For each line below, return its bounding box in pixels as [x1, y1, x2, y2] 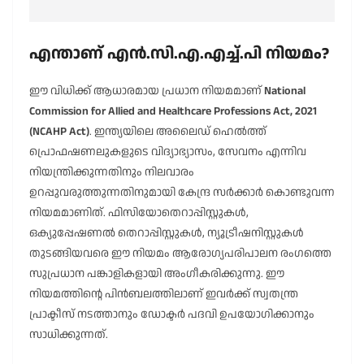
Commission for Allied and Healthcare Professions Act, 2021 [29, 103, 317, 120]
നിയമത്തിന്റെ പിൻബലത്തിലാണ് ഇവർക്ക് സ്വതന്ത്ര [29, 286, 298, 303]
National [264, 83, 305, 100]
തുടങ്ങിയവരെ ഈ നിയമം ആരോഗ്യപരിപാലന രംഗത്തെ [29, 245, 331, 262]
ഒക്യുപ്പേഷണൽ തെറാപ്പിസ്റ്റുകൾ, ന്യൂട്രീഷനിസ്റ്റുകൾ [29, 225, 304, 242]
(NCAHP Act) [29, 123, 89, 141]
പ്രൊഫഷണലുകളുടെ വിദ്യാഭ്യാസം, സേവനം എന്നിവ [29, 144, 306, 161]
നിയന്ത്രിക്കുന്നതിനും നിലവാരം [29, 164, 194, 181]
